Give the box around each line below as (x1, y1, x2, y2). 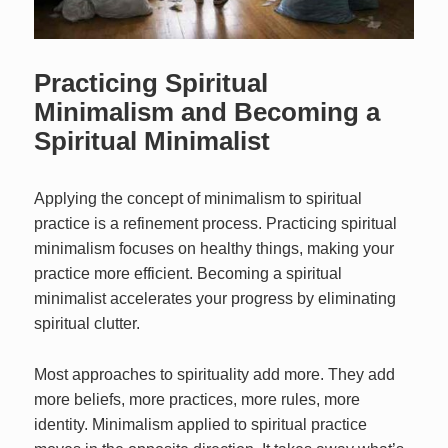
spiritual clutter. (34, 315, 141, 333)
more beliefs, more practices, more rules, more (34, 390, 361, 408)
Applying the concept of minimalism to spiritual (34, 190, 363, 208)
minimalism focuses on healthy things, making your (34, 240, 395, 258)
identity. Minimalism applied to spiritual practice (34, 415, 368, 433)
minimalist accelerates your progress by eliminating (34, 290, 397, 308)
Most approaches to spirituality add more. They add (34, 365, 396, 383)
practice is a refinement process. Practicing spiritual (34, 215, 398, 233)
